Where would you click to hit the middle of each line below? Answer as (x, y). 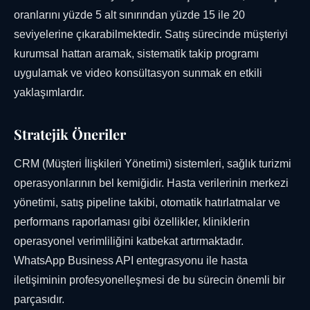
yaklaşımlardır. (49, 93)
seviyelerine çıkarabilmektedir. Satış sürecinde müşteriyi (151, 35)
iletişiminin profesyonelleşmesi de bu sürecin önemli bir (149, 280)
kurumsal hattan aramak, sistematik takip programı (136, 54)
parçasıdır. (39, 300)
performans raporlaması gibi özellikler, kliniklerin (132, 222)
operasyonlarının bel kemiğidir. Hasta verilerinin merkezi (151, 183)
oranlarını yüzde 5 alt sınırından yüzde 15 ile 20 (129, 15)
